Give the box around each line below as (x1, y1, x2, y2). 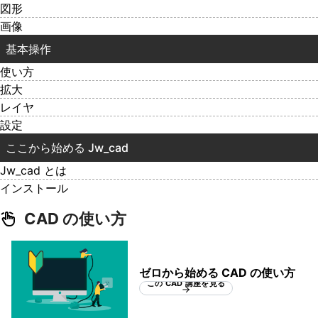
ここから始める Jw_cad (6, 141, 128, 155)
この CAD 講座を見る (147, 278, 225, 288)
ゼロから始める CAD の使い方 (139, 265, 295, 280)
